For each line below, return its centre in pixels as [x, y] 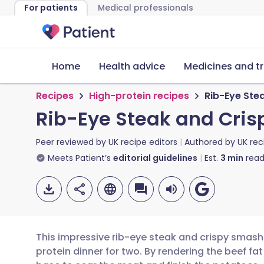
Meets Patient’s [79, 158]
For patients [51, 8]
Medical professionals [146, 8]
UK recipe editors [143, 142]
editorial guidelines [155, 158]
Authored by [211, 142]
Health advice [132, 66]
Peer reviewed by [72, 142]
